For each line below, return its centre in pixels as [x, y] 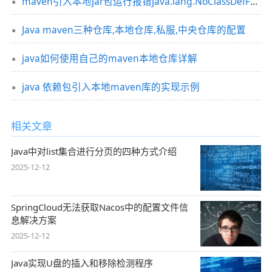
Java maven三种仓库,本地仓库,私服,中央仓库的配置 [134, 29]
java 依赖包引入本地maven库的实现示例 [110, 87]
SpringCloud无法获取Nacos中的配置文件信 [99, 207]
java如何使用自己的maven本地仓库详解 [109, 58]
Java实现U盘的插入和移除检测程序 [82, 263]
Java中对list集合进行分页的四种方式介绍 [93, 151]
